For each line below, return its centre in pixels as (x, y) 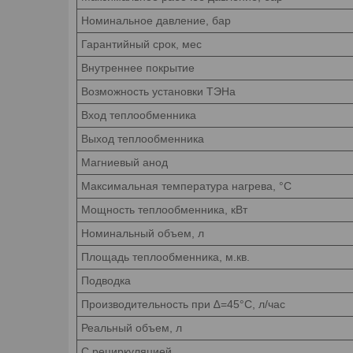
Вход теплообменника (139, 115)
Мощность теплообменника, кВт (164, 209)
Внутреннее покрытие (138, 67)
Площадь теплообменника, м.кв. (165, 256)
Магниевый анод (124, 162)
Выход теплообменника (143, 138)
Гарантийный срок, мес (141, 44)
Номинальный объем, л (143, 233)
